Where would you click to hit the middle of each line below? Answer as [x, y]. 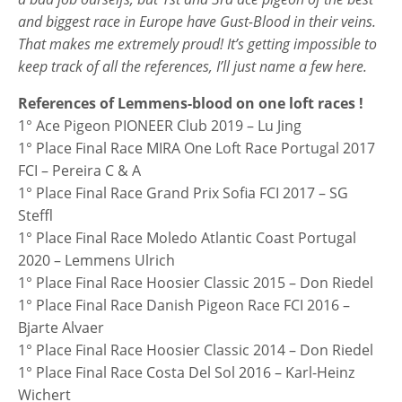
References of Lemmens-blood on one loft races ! [191, 104]
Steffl [35, 216]
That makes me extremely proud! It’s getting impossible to [197, 44]
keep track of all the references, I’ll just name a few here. [192, 67]
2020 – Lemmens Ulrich [96, 261]
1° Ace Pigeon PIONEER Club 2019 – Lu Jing [160, 126]
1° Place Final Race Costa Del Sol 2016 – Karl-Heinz [186, 373]
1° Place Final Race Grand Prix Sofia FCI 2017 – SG [183, 193]
